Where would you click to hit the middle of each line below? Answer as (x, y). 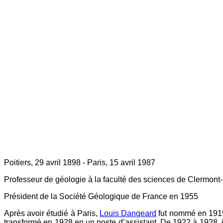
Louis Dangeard (128, 213)
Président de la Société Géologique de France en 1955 (101, 196)
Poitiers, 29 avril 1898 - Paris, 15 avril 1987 (80, 163)
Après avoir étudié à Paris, (52, 213)
